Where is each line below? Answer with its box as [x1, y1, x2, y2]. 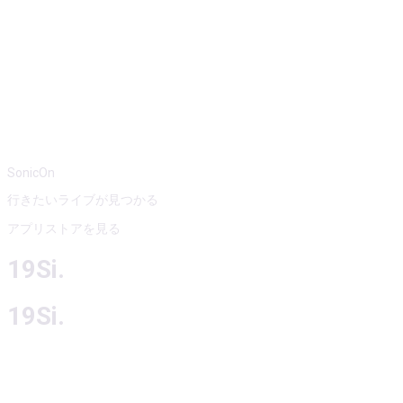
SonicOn [7, 166, 55, 180]
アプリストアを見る [7, 221, 121, 236]
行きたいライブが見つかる [7, 193, 158, 207]
